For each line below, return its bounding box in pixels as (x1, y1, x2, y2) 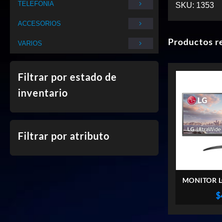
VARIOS (18, 40, 42, 47)
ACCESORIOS (18, 20, 61, 27)
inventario (18, 87, 68, 99)
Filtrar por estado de (18, 71, 117, 83)
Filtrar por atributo (18, 130, 110, 142)
